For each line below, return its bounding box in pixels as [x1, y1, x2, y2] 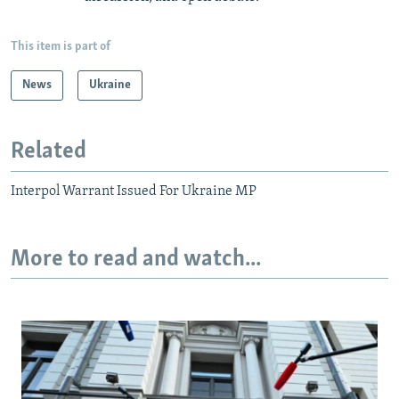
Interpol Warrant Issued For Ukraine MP [11, 183, 256, 199]
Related [11, 140, 86, 165]
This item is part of [11, 40, 110, 54]
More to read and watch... [11, 247, 261, 272]
